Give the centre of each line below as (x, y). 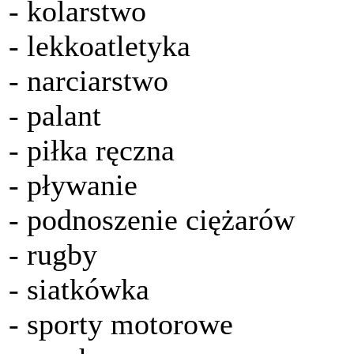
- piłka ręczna (92, 151)
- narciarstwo (88, 81)
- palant (55, 116)
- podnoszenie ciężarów (152, 220)
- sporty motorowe (121, 324)
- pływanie (73, 185)
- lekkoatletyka (100, 46)
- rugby (53, 255)
